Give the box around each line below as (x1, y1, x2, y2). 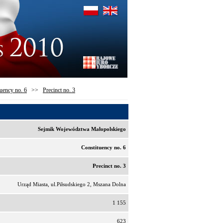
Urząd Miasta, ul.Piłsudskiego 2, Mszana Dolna (17, 181, 126, 187)
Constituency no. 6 (81, 144, 126, 150)
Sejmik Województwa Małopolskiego (38, 126, 126, 132)
